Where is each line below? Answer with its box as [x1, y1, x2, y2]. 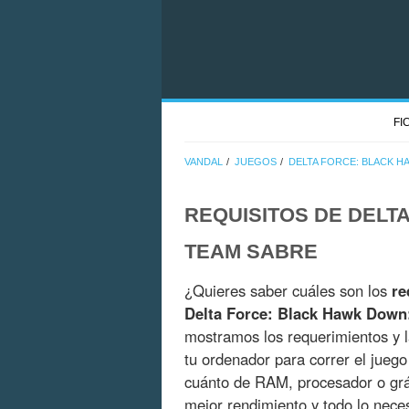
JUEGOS [235, 156, 277, 168]
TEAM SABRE [184, 240, 318, 264]
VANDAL [184, 156, 223, 168]
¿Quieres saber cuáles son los [184, 279, 392, 302]
